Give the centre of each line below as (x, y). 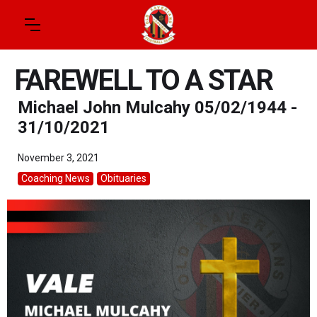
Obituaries (123, 178)
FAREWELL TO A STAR (143, 80)
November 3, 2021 (58, 158)
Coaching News (56, 178)
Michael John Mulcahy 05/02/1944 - (157, 108)
